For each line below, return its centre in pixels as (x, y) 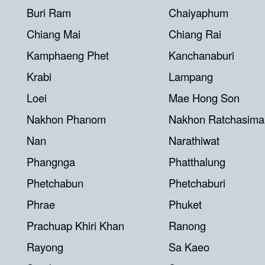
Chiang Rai (195, 34)
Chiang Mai (54, 34)
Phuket (185, 204)
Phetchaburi (197, 183)
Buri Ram (49, 12)
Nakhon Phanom (66, 119)
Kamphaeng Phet (68, 55)
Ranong (187, 225)
